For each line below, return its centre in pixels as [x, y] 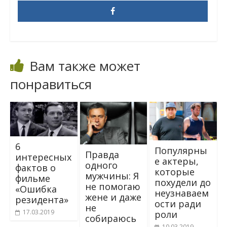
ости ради [178, 203]
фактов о [35, 167]
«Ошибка [36, 189]
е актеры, [177, 161]
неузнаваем [182, 193]
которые [175, 172]
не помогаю [112, 187]
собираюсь [110, 219]
